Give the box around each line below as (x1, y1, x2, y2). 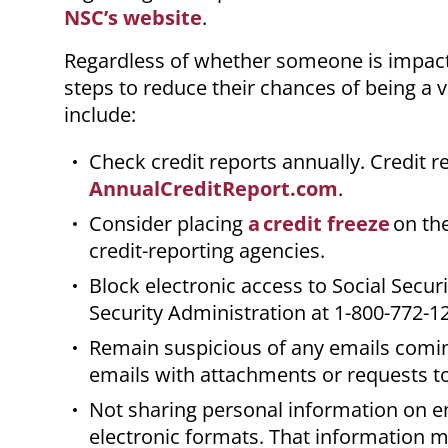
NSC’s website (64, 4, 202, 32)
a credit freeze (248, 210, 390, 238)
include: (64, 101, 141, 129)
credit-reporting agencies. (89, 237, 330, 265)
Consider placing (89, 210, 248, 238)
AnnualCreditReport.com (89, 175, 338, 203)
